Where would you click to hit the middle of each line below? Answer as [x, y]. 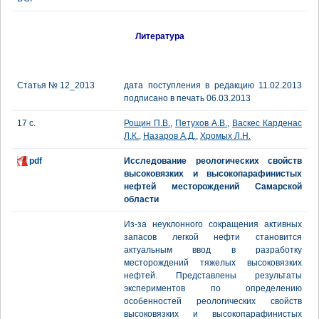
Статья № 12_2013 [56, 85]
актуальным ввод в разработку [213, 250]
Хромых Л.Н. [225, 136]
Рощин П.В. [147, 123]
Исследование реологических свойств [213, 161]
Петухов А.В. [201, 123]
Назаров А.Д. [169, 136]
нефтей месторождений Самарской [213, 187]
